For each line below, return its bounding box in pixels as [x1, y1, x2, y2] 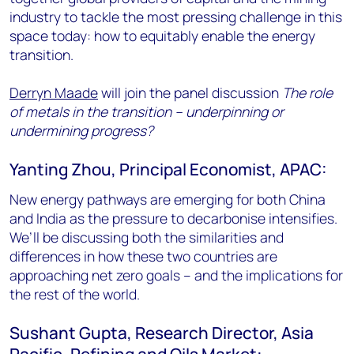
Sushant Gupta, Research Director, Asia [9, 321, 314, 344]
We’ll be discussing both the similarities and [9, 227, 284, 247]
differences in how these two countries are [9, 246, 277, 265]
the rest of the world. [9, 284, 140, 303]
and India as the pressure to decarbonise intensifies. [9, 208, 337, 228]
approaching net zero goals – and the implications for [9, 265, 343, 284]
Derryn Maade [9, 82, 98, 102]
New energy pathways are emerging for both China [9, 189, 326, 209]
